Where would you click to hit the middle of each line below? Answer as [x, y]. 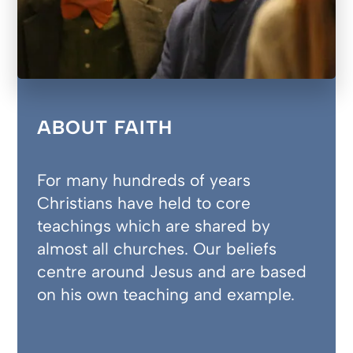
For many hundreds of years [144, 180]
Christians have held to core [144, 203]
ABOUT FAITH [105, 128]
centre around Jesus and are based [172, 272]
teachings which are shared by [154, 226]
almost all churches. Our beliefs [157, 249]
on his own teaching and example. [166, 295]
